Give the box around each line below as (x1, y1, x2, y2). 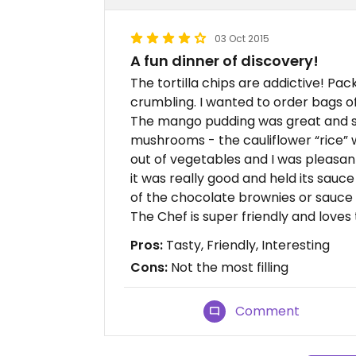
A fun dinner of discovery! (130, 51, 319, 71)
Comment (235, 302, 300, 320)
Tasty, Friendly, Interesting (163, 236, 330, 254)
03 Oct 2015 (215, 32, 269, 45)
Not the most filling (168, 258, 288, 277)
